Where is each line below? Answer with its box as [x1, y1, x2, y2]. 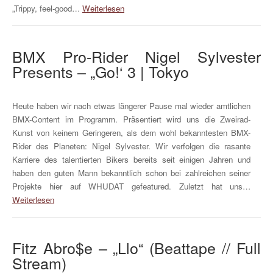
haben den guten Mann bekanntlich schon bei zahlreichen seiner [12, 167, 251, 179]
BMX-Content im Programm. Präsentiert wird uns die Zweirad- [12, 113, 251, 126]
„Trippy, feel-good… [12, 2, 82, 14]
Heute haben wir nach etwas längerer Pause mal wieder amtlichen [12, 100, 251, 112]
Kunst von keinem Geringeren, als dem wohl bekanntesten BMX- [12, 127, 251, 139]
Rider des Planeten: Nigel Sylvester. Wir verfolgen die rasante [12, 140, 251, 152]
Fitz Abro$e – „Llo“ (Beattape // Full [12, 236, 261, 259]
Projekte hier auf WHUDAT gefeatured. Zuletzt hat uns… [12, 180, 251, 193]
